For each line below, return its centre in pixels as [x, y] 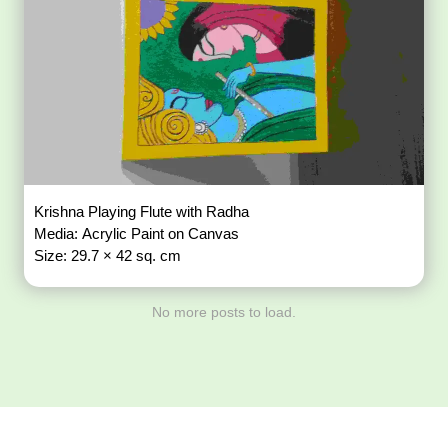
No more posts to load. [224, 311]
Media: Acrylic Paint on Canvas [139, 233]
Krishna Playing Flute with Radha [144, 211]
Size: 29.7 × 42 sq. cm [108, 255]
